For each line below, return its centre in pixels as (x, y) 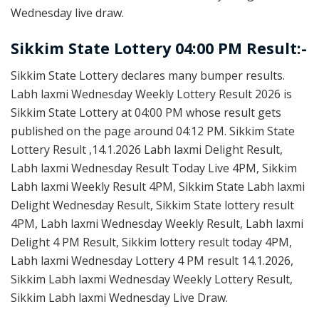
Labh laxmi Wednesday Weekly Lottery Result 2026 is (151, 94)
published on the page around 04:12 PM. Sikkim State (153, 131)
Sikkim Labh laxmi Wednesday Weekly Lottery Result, (152, 279)
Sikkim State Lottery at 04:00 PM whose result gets (146, 113)
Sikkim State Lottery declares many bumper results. (148, 76)
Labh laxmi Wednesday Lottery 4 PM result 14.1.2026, (152, 261)
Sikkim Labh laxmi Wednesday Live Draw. (119, 298)
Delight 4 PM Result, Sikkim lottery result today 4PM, (151, 242)
